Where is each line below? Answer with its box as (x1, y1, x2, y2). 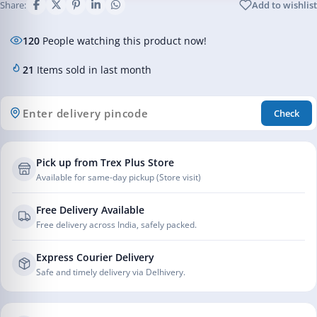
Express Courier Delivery (36, 250, 154, 264)
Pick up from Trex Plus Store (36, 155, 174, 169)
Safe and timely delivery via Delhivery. (36, 265, 185, 278)
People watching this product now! (40, 33, 207, 47)
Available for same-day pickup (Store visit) (36, 171, 201, 183)
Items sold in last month (34, 62, 151, 76)
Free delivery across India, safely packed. (36, 218, 197, 231)
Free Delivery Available (36, 202, 144, 217)
